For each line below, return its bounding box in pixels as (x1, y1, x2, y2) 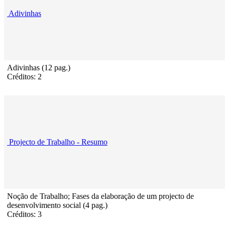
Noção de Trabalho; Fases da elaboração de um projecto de (7, 192, 194, 201)
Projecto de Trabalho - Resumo (9, 138, 107, 147)
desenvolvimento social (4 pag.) (7, 201, 107, 210)
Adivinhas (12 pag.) (7, 63, 70, 72)
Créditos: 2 (7, 72, 42, 81)
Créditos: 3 (7, 210, 42, 219)
